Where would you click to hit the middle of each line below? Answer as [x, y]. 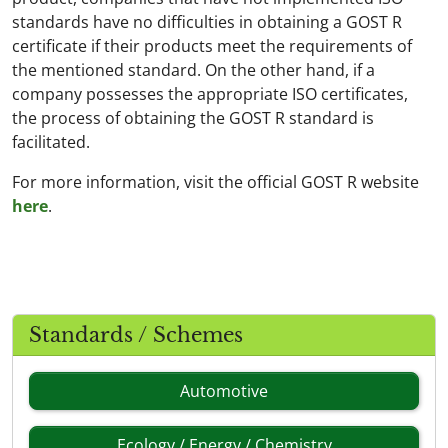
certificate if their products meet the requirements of [212, 46]
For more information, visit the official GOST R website [215, 182]
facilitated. [51, 142]
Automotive [224, 391]
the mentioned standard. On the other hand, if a [193, 70]
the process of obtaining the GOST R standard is [193, 118]
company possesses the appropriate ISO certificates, [210, 94]
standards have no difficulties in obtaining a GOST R [207, 22]
